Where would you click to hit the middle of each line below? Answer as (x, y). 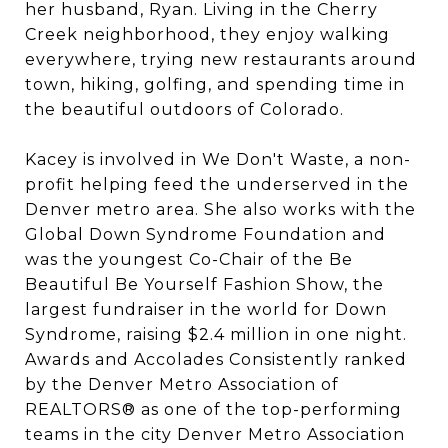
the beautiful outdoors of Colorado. (184, 109)
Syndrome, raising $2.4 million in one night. (216, 334)
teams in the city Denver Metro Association (215, 434)
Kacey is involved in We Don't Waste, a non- (218, 159)
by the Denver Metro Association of (182, 384)
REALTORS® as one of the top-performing (213, 409)
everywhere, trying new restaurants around (221, 59)
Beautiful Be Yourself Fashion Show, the (204, 284)
